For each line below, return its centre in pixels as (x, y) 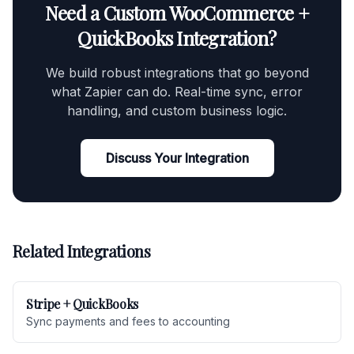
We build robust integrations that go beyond (177, 73)
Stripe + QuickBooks (82, 304)
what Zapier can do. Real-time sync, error (177, 92)
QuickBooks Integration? (177, 38)
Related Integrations (81, 251)
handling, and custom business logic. (177, 111)
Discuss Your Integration (177, 158)
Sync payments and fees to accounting (128, 321)
